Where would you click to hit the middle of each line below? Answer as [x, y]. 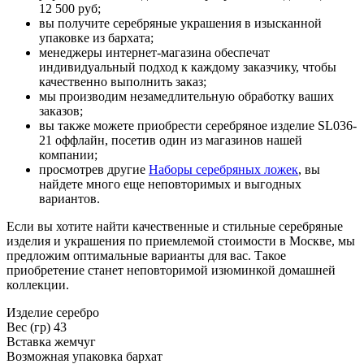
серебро [78, 312]
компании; [68, 154]
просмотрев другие [94, 169]
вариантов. [69, 198]
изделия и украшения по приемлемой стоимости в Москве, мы [181, 240]
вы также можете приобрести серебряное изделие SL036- [198, 125]
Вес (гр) [28, 327]
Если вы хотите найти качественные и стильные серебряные [175, 226]
